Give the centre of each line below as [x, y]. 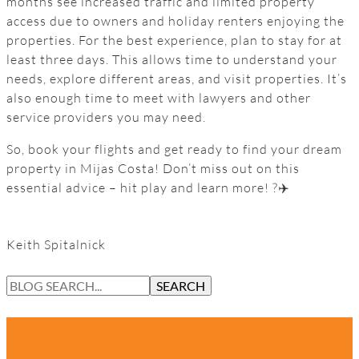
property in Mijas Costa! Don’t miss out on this [153, 168]
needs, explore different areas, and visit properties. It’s [177, 78]
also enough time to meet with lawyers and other [159, 97]
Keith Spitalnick [56, 245]
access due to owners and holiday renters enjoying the [175, 20]
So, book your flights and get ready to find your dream [174, 149]
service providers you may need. [106, 117]
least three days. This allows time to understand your [172, 59]
